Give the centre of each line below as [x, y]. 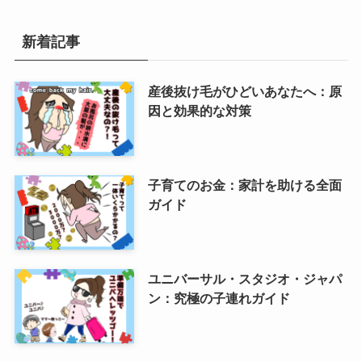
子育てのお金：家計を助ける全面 [244, 185]
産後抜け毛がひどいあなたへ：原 [244, 92]
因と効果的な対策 [199, 111]
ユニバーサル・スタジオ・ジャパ [244, 279]
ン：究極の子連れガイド [219, 299]
